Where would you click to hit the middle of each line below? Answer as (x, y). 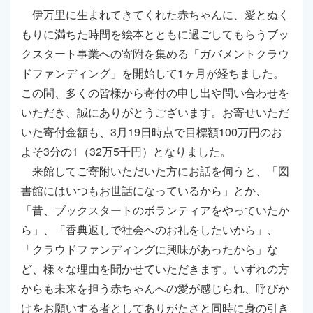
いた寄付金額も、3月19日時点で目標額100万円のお (152, 131)
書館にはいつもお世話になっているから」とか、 (144, 190)
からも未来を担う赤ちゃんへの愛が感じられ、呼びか (155, 288)
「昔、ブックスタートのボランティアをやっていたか (155, 210)
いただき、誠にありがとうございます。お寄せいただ (155, 112)
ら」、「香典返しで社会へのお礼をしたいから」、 (150, 229)
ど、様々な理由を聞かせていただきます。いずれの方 (155, 268)
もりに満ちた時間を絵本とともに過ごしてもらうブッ (155, 34)
